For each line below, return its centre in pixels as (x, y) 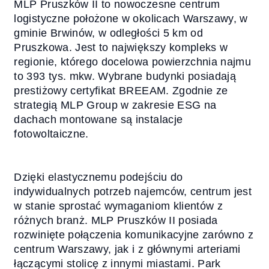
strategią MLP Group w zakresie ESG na (115, 105)
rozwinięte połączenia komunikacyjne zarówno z (134, 235)
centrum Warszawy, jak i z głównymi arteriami (127, 249)
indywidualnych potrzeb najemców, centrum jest (133, 192)
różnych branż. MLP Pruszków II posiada (116, 221)
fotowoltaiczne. (51, 134)
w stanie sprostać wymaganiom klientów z (119, 206)
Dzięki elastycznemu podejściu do (98, 177)
